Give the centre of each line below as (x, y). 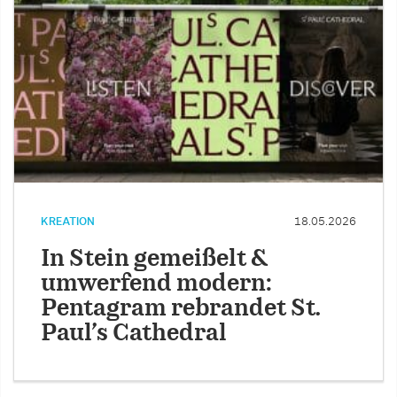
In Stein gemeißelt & (154, 260)
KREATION (68, 222)
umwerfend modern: (156, 284)
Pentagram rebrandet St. (181, 309)
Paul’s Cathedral (134, 334)
